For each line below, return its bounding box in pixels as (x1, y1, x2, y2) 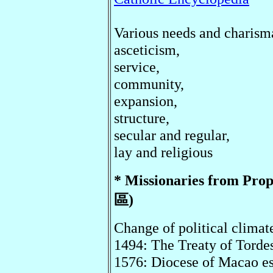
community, (114, 76, 184, 92)
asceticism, (114, 41, 180, 58)
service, (114, 58, 160, 75)
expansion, (114, 93, 177, 109)
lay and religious (114, 144, 213, 160)
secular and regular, (114, 127, 230, 143)
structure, (114, 110, 169, 126)
